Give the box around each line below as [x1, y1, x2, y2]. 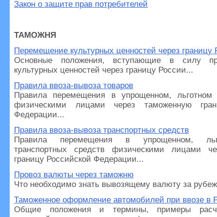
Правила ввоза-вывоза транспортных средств [14, 125, 189, 135]
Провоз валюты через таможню [14, 170, 134, 179]
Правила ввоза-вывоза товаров [14, 81, 133, 90]
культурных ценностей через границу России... [14, 65, 193, 75]
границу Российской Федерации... [14, 155, 144, 164]
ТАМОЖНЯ [14, 31, 56, 40]
